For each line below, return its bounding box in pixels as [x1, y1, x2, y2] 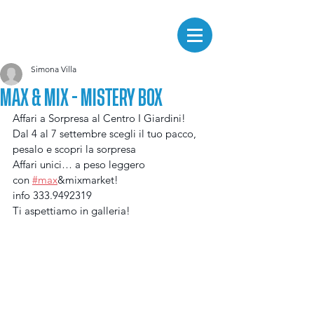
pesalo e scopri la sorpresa [13, 142, 139, 156]
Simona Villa [31, 64, 76, 74]
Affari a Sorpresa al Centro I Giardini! [13, 111, 186, 125]
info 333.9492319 [13, 189, 92, 202]
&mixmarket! [57, 173, 121, 186]
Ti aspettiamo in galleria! [13, 204, 130, 217]
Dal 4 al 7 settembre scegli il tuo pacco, [13, 127, 199, 140]
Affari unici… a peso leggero [13, 158, 148, 171]
